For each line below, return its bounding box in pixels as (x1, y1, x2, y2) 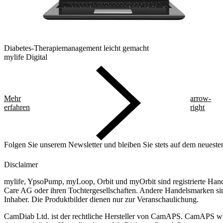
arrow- (190, 94, 212, 103)
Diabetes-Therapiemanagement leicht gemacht (4, 43, 149, 52)
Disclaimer (4, 160, 38, 169)
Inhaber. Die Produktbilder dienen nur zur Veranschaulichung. (4, 195, 199, 204)
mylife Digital (4, 52, 47, 61)
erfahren (4, 103, 30, 112)
